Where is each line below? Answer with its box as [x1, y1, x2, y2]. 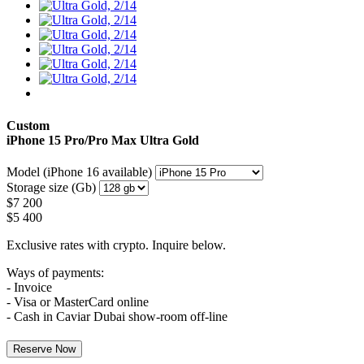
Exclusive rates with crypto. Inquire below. [6, 237, 226, 252]
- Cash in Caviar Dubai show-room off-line [6, 309, 227, 323]
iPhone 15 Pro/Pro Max [6, 132, 136, 147]
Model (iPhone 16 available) [6, 164, 152, 179]
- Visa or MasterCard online [6, 294, 149, 309]
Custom [6, 118, 50, 132]
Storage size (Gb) [6, 180, 96, 194]
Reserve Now [13, 342, 76, 355]
